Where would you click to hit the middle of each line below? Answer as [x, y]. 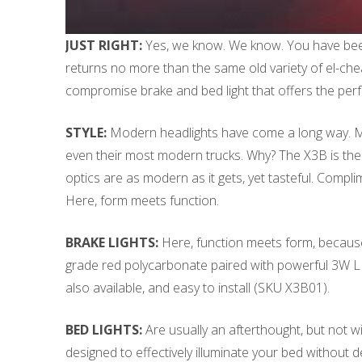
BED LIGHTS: [103, 330]
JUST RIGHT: [103, 46]
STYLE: [86, 133]
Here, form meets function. [142, 201]
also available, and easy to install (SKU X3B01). [197, 288]
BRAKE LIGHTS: [112, 243]
